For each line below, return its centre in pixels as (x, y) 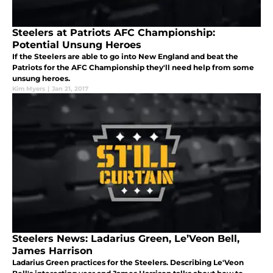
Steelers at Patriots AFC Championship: (114, 33)
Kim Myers (29, 89)
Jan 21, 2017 (70, 89)
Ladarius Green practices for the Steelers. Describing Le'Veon (128, 263)
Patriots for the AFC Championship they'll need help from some (133, 68)
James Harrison (52, 251)
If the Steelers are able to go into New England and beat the (125, 57)
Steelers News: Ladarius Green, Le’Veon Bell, (126, 239)
